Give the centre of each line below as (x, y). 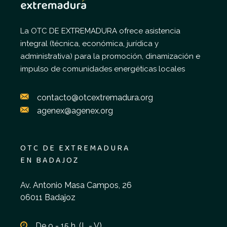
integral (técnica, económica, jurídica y (89, 44)
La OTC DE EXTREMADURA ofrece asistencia (100, 31)
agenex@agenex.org (75, 111)
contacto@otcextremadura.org (95, 98)
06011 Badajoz (48, 198)
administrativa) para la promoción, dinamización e (110, 56)
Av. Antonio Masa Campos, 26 (76, 185)
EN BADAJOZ (50, 161)
